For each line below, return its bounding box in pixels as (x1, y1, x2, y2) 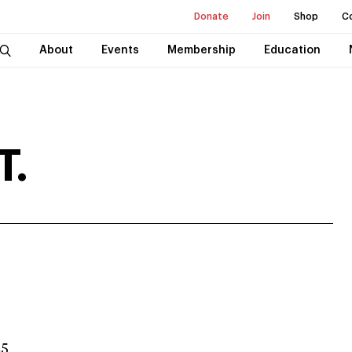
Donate (194, 12, 229, 21)
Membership (167, 45, 236, 56)
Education (263, 45, 321, 56)
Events (101, 45, 139, 56)
